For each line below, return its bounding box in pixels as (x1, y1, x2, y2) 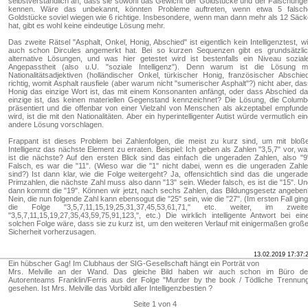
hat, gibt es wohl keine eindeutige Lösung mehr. (8, 21, 165, 30)
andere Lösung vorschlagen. (8, 120, 104, 129)
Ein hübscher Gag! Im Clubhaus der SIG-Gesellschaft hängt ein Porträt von (8, 259, 259, 267)
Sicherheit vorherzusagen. (8, 228, 96, 236)
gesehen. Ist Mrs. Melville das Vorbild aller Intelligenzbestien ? (8, 284, 212, 292)
